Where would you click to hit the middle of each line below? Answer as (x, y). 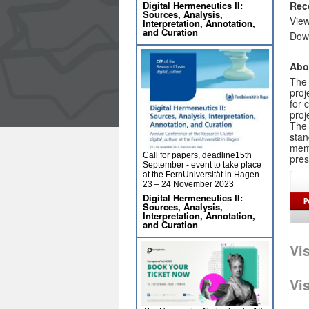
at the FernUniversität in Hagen (201, 175)
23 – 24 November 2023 (188, 184)
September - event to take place (202, 165)
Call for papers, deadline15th (197, 155)
